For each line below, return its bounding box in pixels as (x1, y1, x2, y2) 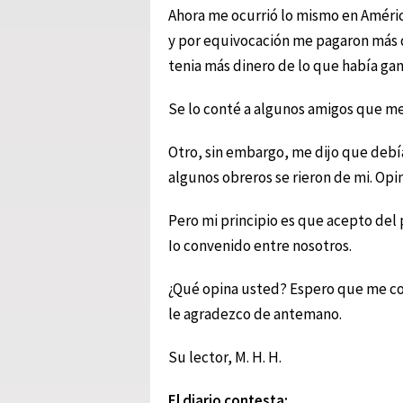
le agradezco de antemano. (168, 303, 342, 324)
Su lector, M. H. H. (168, 346, 282, 367)
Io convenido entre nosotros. (168, 235, 352, 255)
